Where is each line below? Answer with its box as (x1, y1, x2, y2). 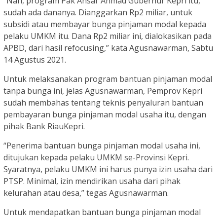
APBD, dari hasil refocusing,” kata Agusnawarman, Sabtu (3, 42, 213, 54)
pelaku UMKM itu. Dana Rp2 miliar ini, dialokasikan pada (3, 31, 212, 42)
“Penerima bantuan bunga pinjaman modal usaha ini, (3, 140, 200, 151)
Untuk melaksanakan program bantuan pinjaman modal (3, 74, 212, 85)
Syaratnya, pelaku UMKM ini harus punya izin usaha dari (3, 164, 213, 175)
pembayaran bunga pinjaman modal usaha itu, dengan (3, 109, 206, 120)
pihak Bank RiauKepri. (3, 121, 85, 132)
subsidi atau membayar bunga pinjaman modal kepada (3, 19, 206, 30)
